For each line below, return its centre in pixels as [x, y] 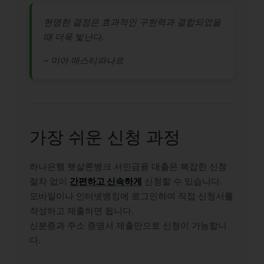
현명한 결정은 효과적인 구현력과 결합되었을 [132, 22]
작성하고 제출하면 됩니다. [82, 210]
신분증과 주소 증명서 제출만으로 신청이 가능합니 [128, 225]
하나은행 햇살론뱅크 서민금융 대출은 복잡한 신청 [128, 166]
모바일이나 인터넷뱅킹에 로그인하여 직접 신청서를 [131, 196]
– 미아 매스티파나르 [84, 60]
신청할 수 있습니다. [182, 181]
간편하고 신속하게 [106, 181]
